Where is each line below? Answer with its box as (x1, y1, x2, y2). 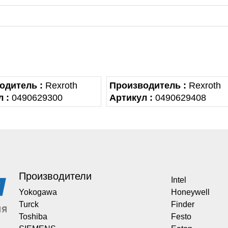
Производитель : (109, 80, 186, 91)
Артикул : (109, 93, 153, 103)
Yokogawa (19, 188, 57, 196)
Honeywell (170, 188, 210, 196)
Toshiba (19, 212, 47, 221)
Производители (19, 170, 92, 182)
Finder (170, 200, 194, 209)
